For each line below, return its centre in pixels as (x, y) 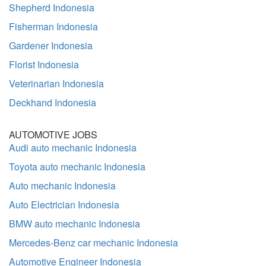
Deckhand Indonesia (53, 102)
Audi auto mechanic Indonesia (73, 148)
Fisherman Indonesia (53, 26)
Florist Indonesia (44, 64)
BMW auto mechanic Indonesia (75, 224)
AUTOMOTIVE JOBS (53, 134)
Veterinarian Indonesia (56, 83)
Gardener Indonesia (51, 45)
